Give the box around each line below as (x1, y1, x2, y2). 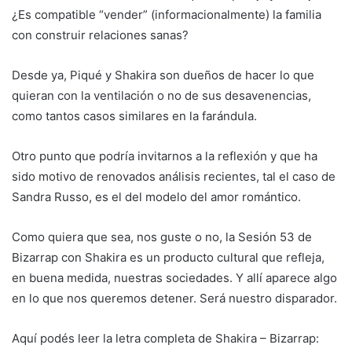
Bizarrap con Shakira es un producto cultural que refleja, (12, 249, 324, 265)
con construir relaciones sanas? (12, 27, 189, 42)
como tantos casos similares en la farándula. (12, 108, 257, 123)
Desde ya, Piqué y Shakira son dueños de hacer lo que (12, 67, 314, 82)
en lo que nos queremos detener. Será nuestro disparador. (12, 290, 337, 306)
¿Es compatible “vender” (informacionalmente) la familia (12, 6, 321, 22)
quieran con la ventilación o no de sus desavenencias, (12, 87, 311, 103)
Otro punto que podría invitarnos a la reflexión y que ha (12, 148, 317, 163)
